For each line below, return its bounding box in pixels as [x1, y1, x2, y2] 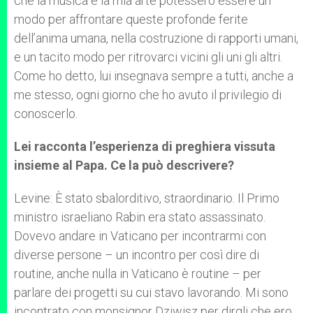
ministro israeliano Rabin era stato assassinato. [14, 210, 265, 224]
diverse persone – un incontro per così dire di [14, 247, 259, 262]
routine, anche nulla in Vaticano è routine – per [14, 266, 261, 281]
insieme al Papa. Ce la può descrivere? [14, 158, 234, 173]
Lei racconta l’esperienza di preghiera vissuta [14, 139, 275, 154]
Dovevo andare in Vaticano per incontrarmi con [14, 228, 266, 243]
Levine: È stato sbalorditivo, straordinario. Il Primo [14, 191, 279, 205]
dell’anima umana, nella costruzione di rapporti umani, [14, 31, 298, 45]
